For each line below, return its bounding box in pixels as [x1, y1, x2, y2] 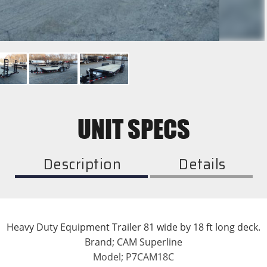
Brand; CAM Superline [85, 235, 182, 249]
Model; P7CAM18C [93, 250, 174, 263]
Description [43, 153, 121, 176]
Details [179, 153, 226, 176]
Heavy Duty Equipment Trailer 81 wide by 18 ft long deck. [7, 221, 260, 234]
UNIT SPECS [77, 113, 190, 144]
